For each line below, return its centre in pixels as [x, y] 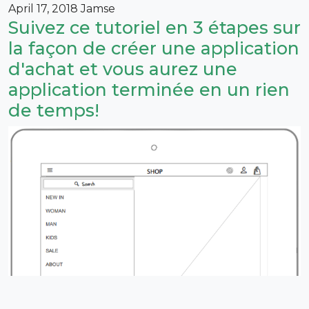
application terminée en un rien [149, 90]
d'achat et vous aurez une [123, 69]
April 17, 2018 [43, 9]
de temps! [54, 110]
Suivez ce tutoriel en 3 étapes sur [154, 28]
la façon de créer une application [154, 48]
